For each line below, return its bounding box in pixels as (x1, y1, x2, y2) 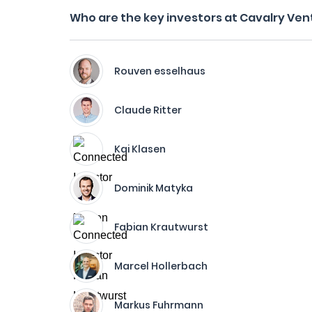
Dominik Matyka (114, 181, 193, 195)
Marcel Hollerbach (114, 259, 208, 273)
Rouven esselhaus (114, 64, 205, 78)
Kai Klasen (114, 142, 166, 156)
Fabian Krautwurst (114, 220, 208, 234)
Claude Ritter (114, 103, 182, 117)
